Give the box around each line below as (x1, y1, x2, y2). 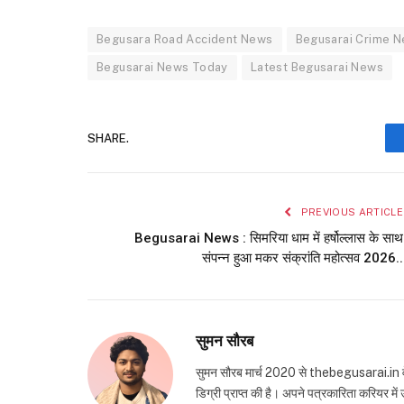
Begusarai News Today (96, 60, 228, 75)
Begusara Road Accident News (96, 32, 273, 47)
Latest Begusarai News (250, 60, 384, 75)
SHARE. (87, 131, 129, 145)
